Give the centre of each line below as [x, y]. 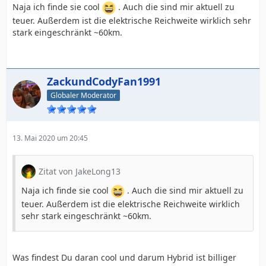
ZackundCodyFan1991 [104, 81]
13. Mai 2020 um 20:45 [50, 138]
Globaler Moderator [83, 95]
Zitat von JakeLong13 [80, 171]
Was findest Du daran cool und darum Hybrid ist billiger [124, 257]
